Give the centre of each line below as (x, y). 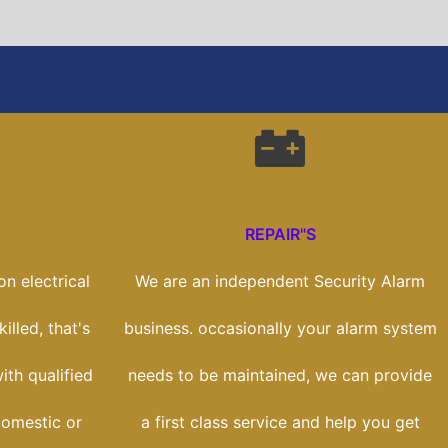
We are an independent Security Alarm (280, 281)
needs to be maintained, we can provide (280, 375)
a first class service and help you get (280, 422)
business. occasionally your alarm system (280, 328)
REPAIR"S (280, 234)
